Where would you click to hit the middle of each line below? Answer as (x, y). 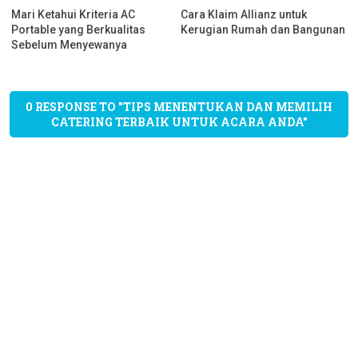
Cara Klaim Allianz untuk (244, 14)
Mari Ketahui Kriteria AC (74, 14)
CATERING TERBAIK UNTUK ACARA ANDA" (179, 122)
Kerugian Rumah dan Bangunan (263, 29)
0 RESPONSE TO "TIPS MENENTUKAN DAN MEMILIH (179, 107)
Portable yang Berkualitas (79, 29)
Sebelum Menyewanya (70, 44)
